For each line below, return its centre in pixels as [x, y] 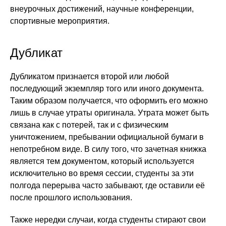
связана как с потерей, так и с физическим [89, 125]
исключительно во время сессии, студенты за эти [102, 173]
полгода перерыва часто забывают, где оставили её [107, 185]
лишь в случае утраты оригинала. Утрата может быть [109, 113]
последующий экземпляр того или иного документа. [107, 89]
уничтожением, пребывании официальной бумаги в [107, 137]
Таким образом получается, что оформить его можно [109, 101]
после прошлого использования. [71, 197]
